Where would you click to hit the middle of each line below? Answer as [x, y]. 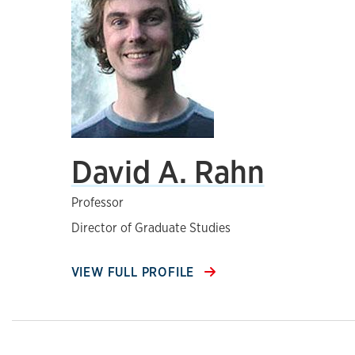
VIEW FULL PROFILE [135, 272]
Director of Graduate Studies [151, 228]
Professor [97, 202]
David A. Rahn [168, 172]
